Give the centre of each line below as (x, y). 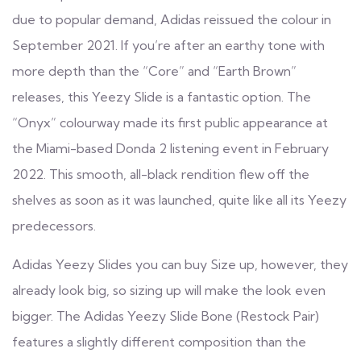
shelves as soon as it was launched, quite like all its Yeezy (179, 199)
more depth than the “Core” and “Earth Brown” (154, 71)
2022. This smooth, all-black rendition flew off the (161, 174)
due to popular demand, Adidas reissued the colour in (172, 19)
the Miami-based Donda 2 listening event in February (170, 148)
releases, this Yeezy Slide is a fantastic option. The (162, 96)
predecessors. (54, 225)
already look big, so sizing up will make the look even (169, 290)
